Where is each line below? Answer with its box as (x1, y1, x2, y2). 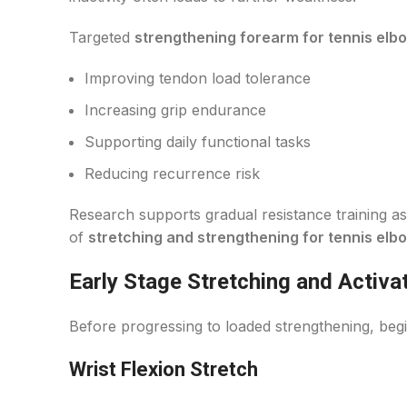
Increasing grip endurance (84, 101, 266, 119)
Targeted (69, 28, 134, 46)
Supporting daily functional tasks (84, 133, 311, 151)
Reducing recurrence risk (84, 164, 260, 183)
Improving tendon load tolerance (84, 69, 311, 87)
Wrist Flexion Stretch (69, 358, 258, 381)
